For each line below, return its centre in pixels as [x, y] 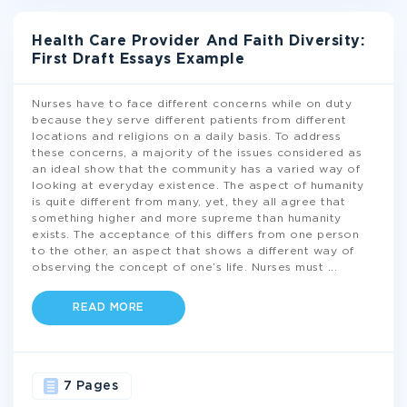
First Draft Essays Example [139, 60]
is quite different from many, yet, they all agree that [189, 202]
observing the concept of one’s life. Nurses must [180, 268]
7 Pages [90, 386]
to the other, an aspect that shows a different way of [193, 251]
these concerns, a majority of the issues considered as [197, 153]
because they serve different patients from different [189, 120]
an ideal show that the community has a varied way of [196, 169]
